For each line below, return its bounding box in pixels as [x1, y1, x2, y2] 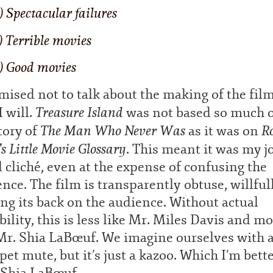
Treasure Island [35, 103, 123, 121]
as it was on [185, 122, 261, 140]
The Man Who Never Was [40, 121, 185, 140]
